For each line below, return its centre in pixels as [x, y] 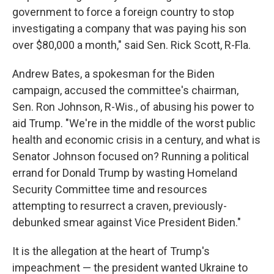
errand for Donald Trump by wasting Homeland [125, 173]
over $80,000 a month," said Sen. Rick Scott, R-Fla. [131, 45]
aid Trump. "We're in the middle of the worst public [134, 123]
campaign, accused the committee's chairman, [125, 90]
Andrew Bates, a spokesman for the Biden [113, 74]
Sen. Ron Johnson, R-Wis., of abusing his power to [133, 107]
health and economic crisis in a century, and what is [136, 140]
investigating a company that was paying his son [129, 28]
